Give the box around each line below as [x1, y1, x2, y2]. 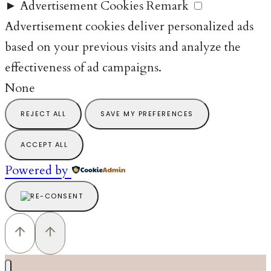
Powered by [5, 162, 68, 179]
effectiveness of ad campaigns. [5, 59, 162, 76]
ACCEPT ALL [21, 140, 68, 150]
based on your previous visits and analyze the [5, 39, 241, 56]
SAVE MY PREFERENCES [100, 109, 194, 119]
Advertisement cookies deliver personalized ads [5, 18, 253, 35]
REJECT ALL [21, 109, 67, 119]
